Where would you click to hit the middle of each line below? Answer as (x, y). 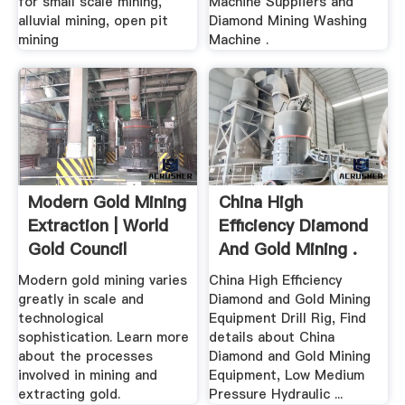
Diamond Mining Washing (288, 21)
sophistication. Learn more (103, 338)
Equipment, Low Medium (287, 376)
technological (61, 319)
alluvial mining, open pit (93, 21)
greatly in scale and (80, 300)
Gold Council (77, 249)
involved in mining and (87, 376)
